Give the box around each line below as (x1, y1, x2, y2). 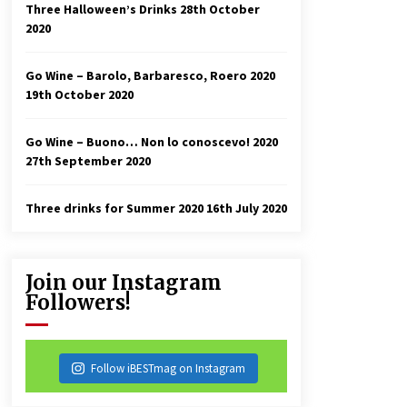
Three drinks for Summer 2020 (25, 200, 203, 216)
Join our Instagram (25, 270, 222, 295)
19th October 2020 (25, 86, 134, 103)
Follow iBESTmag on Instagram (90, 361, 245, 376)
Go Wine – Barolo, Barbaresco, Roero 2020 (25, 67, 275, 84)
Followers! (25, 290, 131, 315)
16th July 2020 (206, 200, 287, 216)
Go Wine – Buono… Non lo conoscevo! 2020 (25, 134, 278, 150)
